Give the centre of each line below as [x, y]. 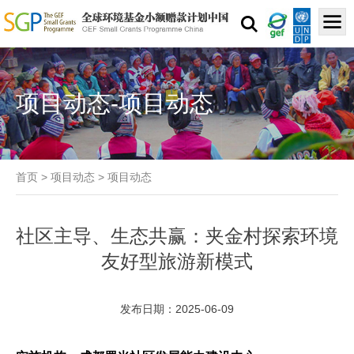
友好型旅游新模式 [177, 262]
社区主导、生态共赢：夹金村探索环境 [177, 236]
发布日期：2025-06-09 [177, 309]
